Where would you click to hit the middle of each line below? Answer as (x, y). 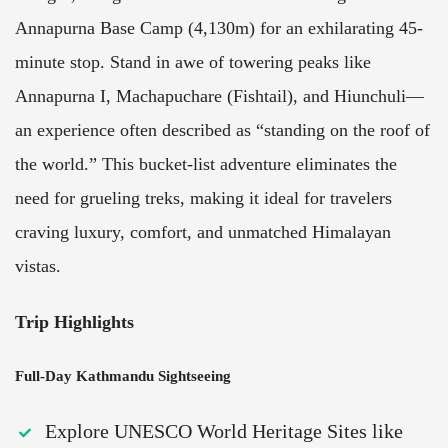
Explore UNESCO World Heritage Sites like (224, 430)
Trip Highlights (74, 321)
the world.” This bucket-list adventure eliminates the (206, 163)
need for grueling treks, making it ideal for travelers (203, 197)
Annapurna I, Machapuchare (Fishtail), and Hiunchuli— (219, 95)
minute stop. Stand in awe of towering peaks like (193, 61)
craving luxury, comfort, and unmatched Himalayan (203, 231)
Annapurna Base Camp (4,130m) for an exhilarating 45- (219, 27)
